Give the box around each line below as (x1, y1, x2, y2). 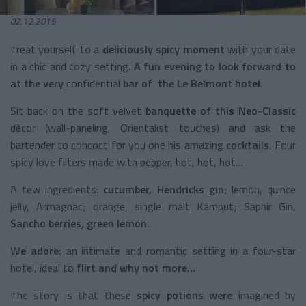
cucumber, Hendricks (103, 180, 204, 197)
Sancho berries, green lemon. (10, 214, 150, 232)
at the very (10, 74, 66, 92)
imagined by (232, 286, 296, 303)
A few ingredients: (10, 180, 104, 197)
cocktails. (225, 136, 272, 153)
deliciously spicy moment (102, 40, 225, 57)
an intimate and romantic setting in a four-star (66, 242, 296, 259)
